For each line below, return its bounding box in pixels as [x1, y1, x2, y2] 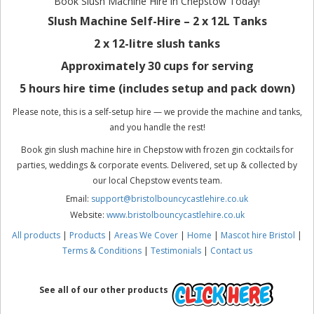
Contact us [210, 244, 252, 257]
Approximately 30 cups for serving [60, 57, 254, 74]
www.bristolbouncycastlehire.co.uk [106, 208, 245, 221]
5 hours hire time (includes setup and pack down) [19, 80, 295, 96]
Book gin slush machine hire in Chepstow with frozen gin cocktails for [20, 143, 294, 156]
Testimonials [150, 244, 201, 257]
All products [12, 228, 60, 241]
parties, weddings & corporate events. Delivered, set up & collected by [17, 158, 297, 171]
